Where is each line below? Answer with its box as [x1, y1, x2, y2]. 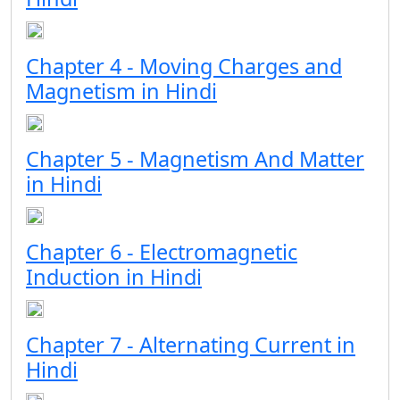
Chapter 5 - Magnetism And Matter [26, 145, 364, 173]
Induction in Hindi [26, 262, 202, 291]
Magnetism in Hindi [26, 77, 217, 105]
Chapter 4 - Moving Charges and [26, 52, 342, 80]
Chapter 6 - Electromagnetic [26, 237, 297, 266]
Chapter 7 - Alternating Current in [26, 330, 355, 359]
